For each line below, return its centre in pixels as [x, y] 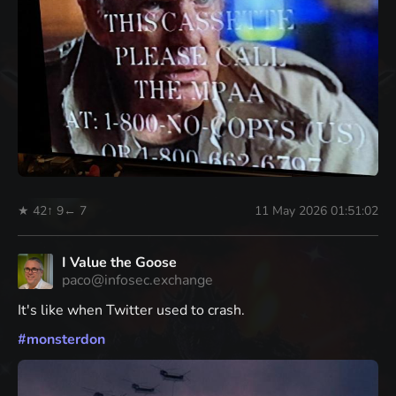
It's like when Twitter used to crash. [131, 310]
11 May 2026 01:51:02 [316, 210]
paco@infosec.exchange [137, 280]
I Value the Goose [119, 262]
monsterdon [66, 339]
